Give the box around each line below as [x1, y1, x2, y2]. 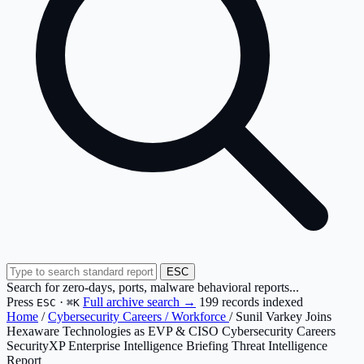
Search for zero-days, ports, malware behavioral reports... [6, 280, 299, 294]
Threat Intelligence [232, 339, 327, 353]
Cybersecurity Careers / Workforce [48, 310, 229, 323]
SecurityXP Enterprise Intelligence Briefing [6, 339, 228, 353]
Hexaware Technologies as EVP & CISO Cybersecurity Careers [6, 324, 336, 338]
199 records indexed [199, 295, 303, 309]
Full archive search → [83, 295, 196, 309]
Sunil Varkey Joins [236, 310, 331, 323]
